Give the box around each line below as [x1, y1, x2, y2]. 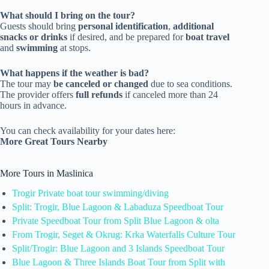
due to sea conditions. [148, 78, 232, 89]
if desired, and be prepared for [67, 31, 186, 42]
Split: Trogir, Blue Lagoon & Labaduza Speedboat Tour [12, 201, 223, 212]
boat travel [186, 31, 229, 42]
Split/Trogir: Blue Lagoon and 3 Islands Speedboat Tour [12, 243, 225, 253]
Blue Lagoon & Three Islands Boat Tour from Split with [12, 256, 225, 267]
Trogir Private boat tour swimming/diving [12, 187, 169, 198]
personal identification [78, 20, 168, 31]
